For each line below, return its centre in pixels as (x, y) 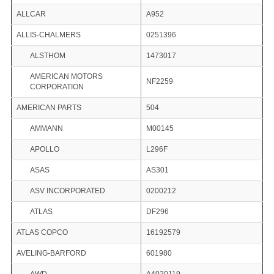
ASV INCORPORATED (67, 191)
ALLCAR (31, 14)
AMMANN (46, 129)
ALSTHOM (47, 56)
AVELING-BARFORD (51, 254)
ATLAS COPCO (42, 233)
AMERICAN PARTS (49, 108)
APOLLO (44, 150)
